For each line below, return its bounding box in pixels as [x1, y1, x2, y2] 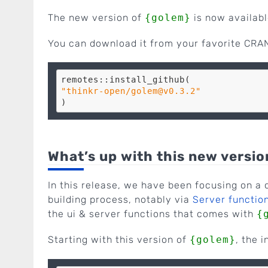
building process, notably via [48, 194, 193, 206]
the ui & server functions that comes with [48, 208, 257, 220]
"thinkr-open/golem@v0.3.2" [60, 86, 201, 96]
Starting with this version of [48, 234, 190, 246]
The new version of [48, 11, 145, 23]
